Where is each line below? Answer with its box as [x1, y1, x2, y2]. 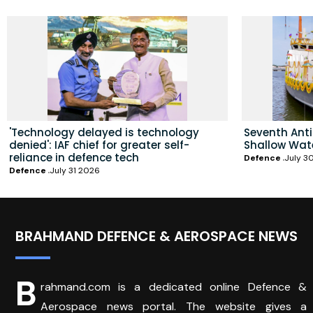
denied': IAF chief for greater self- [9, 137, 189, 152]
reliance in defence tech [9, 150, 139, 165]
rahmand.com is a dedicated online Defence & [40, 279, 307, 294]
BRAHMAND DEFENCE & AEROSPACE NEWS [15, 226, 298, 246]
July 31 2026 [50, 164, 100, 176]
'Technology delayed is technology [9, 124, 199, 140]
